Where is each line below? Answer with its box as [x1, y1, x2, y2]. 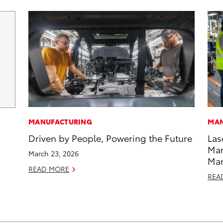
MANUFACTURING [28, 116, 93, 127]
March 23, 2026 [28, 148, 79, 159]
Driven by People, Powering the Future [28, 131, 193, 144]
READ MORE [28, 164, 70, 174]
